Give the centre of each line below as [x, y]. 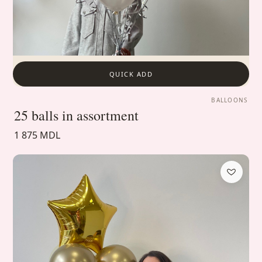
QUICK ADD [131, 74]
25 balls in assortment [77, 115]
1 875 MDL [37, 135]
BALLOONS [230, 100]
